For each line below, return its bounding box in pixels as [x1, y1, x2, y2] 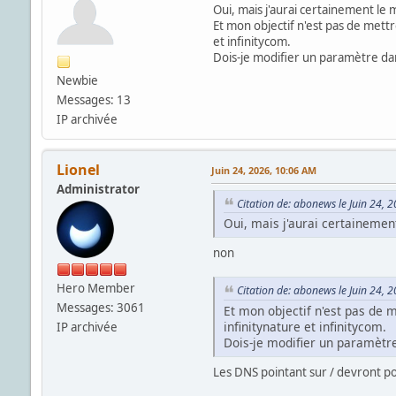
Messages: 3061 [56, 299, 145, 316]
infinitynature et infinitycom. [223, 317, 386, 335]
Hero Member [56, 279, 135, 296]
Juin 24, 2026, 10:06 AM [210, 163, 316, 177]
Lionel [56, 159, 100, 179]
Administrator [56, 180, 140, 197]
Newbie [56, 72, 98, 88]
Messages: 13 [56, 91, 131, 108]
